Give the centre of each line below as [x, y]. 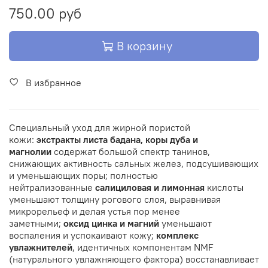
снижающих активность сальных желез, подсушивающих [134, 164]
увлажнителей [41, 247]
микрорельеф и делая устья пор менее [95, 211]
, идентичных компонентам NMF [143, 247]
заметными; [35, 223]
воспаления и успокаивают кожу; [83, 235]
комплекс [177, 235]
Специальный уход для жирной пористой [100, 128]
